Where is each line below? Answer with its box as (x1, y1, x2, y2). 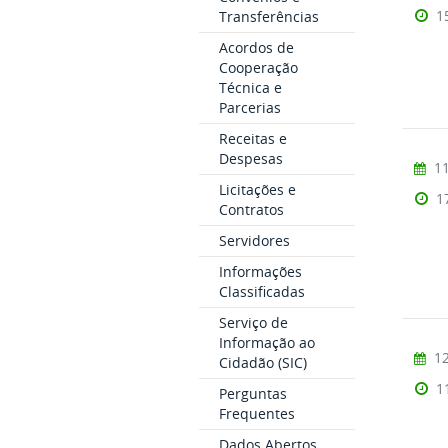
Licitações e (218, 180, 296, 199)
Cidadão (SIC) (218, 353, 307, 372)
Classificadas (218, 282, 305, 301)
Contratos (218, 200, 284, 219)
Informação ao (218, 333, 315, 352)
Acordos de (218, 38, 294, 57)
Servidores (218, 231, 290, 250)
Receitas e (218, 129, 287, 148)
